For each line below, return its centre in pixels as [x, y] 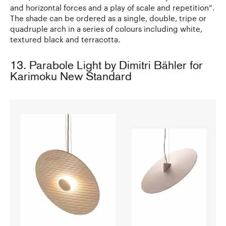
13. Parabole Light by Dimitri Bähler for [106, 67]
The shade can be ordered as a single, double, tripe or [108, 18]
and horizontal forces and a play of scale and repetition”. [112, 8]
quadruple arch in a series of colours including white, [106, 29]
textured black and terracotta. [65, 40]
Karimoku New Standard [71, 78]
